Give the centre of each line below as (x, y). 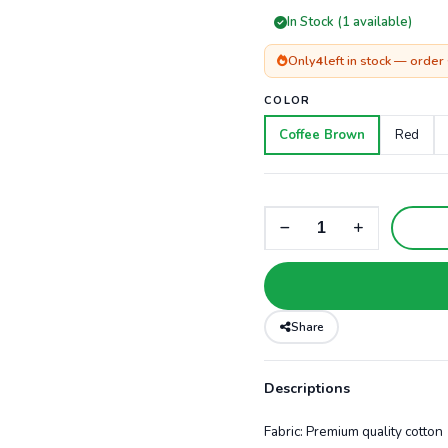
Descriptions (307, 389)
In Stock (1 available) (349, 22)
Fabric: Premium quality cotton (353, 432)
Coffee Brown (322, 135)
